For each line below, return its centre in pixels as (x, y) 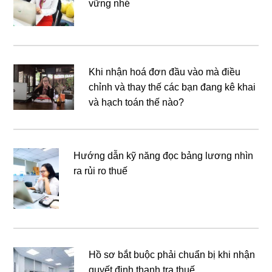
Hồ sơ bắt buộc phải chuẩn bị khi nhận (172, 255)
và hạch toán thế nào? (137, 103)
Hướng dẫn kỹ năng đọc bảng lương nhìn (164, 156)
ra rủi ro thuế (101, 171)
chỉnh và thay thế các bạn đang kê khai (172, 87)
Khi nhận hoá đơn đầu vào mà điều (165, 72)
